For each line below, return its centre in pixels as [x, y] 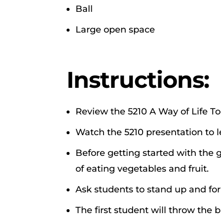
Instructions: [138, 79]
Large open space [115, 29]
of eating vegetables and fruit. [142, 168]
